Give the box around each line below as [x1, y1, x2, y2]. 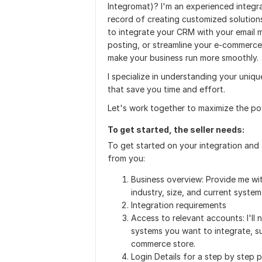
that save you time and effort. [108, 84, 225, 94]
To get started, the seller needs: [108, 125, 244, 135]
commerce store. [131, 239, 195, 249]
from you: [108, 153, 145, 163]
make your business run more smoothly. [108, 53, 258, 63]
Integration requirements [131, 200, 226, 210]
